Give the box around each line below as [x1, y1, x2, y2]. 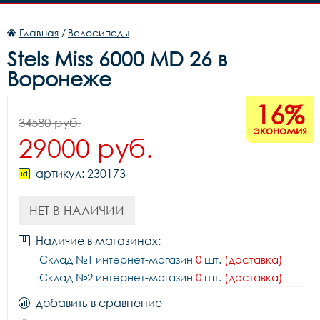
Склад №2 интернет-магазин [39, 271, 196, 284]
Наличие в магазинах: [36, 234, 161, 248]
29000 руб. [19, 132, 153, 164]
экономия [253, 124, 307, 136]
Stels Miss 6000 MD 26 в [7, 46, 227, 71]
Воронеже [7, 66, 111, 91]
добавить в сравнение [36, 296, 162, 310]
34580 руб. [19, 115, 81, 130]
